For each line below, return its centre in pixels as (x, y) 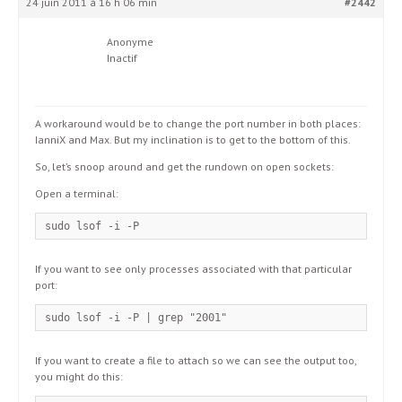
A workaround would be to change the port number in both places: (198, 123)
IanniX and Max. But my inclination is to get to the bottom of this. (193, 140)
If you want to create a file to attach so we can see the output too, (196, 360)
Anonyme (130, 42)
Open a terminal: (77, 193)
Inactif (122, 58)
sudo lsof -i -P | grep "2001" (136, 318)
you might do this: (79, 376)
